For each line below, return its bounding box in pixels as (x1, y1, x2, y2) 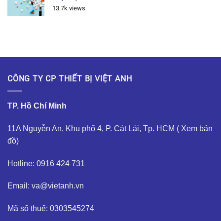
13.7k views (52, 4, 85, 12)
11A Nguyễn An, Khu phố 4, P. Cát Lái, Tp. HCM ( (7, 124, 181, 133)
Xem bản (181, 124, 213, 133)
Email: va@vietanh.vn (7, 182, 84, 190)
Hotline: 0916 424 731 (7, 159, 85, 168)
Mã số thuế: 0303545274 (7, 204, 94, 213)
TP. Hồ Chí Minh (7, 101, 67, 110)
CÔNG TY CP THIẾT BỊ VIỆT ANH (7, 74, 132, 84)
